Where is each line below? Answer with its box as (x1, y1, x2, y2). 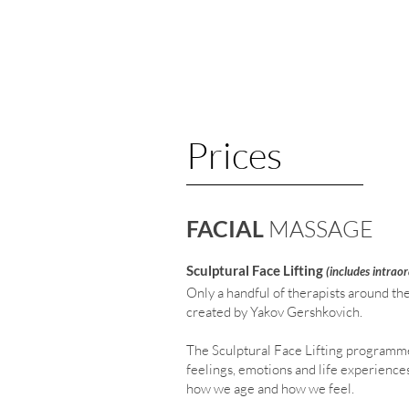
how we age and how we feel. (186, 380, 354, 397)
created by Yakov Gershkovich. (186, 303, 362, 320)
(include (326, 264, 365, 278)
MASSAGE (268, 215, 373, 243)
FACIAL (186, 215, 268, 242)
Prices (186, 132, 282, 177)
